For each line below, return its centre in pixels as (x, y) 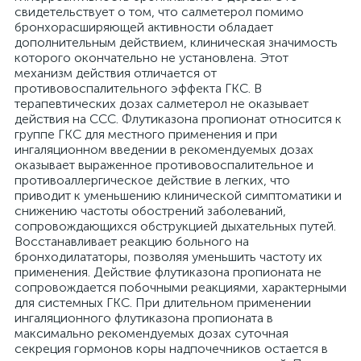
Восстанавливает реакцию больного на (132, 241)
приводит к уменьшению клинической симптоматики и (178, 195)
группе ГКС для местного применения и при (146, 134)
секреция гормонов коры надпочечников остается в (171, 349)
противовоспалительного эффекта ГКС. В (138, 88)
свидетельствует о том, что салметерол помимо (159, 12)
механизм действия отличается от (116, 73)
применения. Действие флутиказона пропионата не (168, 272)
